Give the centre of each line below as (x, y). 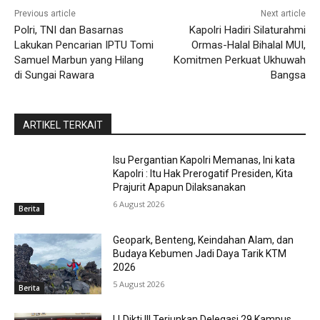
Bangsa (288, 75)
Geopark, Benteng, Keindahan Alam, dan (204, 240)
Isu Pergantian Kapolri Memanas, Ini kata (204, 160)
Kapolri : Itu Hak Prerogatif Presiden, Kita (203, 174)
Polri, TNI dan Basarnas (69, 30)
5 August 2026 (139, 284)
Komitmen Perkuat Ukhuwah (239, 60)
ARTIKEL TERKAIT (63, 125)
